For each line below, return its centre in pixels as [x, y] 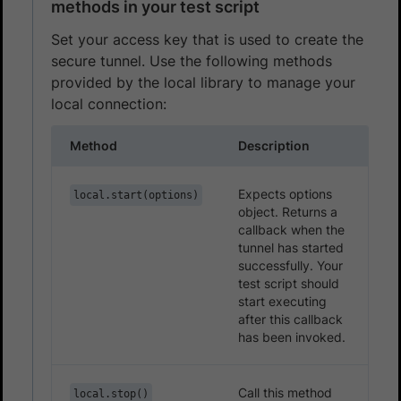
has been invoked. [292, 337]
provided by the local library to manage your [203, 82]
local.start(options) [136, 195]
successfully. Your [290, 265]
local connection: [109, 103]
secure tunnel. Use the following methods [192, 60]
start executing [282, 301]
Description [274, 145]
